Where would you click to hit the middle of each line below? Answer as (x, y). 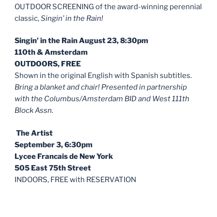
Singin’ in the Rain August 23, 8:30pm (81, 41)
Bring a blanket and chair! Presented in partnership (101, 87)
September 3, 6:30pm (54, 145)
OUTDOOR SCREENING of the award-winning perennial (108, 7)
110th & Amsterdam (51, 53)
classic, (28, 18)
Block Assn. (34, 111)
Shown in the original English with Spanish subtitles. (103, 76)
